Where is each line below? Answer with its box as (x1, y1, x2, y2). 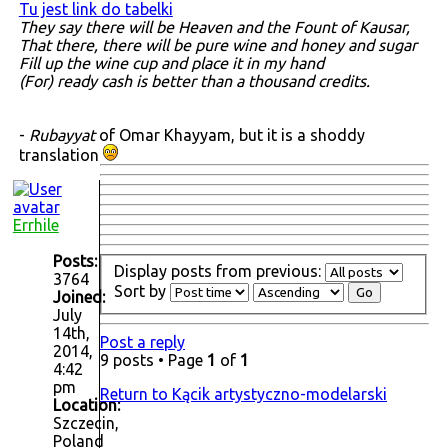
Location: (52, 396, 120, 415)
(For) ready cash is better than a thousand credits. (18, 72, 370, 91)
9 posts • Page (99, 350, 207, 369)
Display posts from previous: (113, 261, 325, 280)
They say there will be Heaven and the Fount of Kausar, (18, 18, 410, 37)
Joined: (52, 288, 105, 307)
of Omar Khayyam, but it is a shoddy (98, 126, 365, 145)
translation (18, 146, 103, 165)
